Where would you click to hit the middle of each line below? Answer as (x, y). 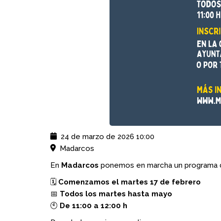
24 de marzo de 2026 (97, 137)
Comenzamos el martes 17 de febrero (129, 182)
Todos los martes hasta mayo (116, 194)
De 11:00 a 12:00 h (93, 206)
